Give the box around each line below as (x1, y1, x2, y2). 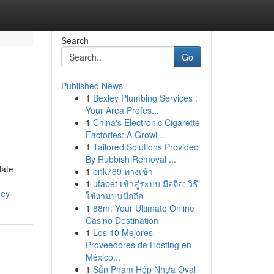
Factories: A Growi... (85, 128, 165, 141)
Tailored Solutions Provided (92, 141, 199, 153)
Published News (61, 80, 123, 92)
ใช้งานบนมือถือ (85, 190, 143, 202)
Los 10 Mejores (92, 226, 153, 239)
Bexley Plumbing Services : (92, 92, 198, 104)
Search (61, 34, 89, 46)
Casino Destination (85, 214, 158, 226)
